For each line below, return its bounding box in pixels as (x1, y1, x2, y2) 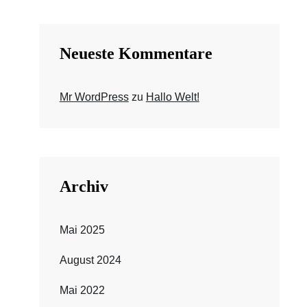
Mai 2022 (59, 284, 105, 296)
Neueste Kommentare (59, 45, 212, 62)
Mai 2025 (59, 224, 105, 236)
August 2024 (59, 254, 121, 266)
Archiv (59, 177, 108, 195)
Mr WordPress (59, 91, 129, 103)
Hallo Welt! (145, 91, 199, 103)
